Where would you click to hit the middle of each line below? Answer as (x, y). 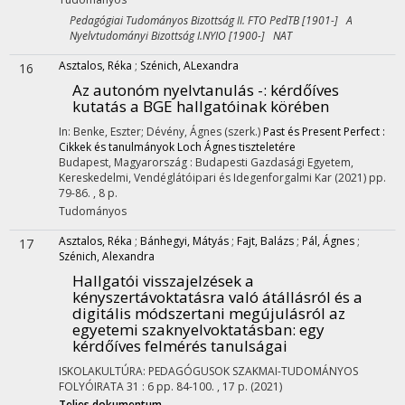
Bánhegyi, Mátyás (184, 241)
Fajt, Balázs (265, 241)
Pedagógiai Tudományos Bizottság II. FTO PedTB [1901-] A (206, 20)
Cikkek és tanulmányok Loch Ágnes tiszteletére (177, 147)
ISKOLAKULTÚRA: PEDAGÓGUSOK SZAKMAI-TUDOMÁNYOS (208, 371)
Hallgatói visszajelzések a (163, 281)
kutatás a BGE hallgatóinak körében (201, 106)
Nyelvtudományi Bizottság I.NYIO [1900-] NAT (175, 36)
